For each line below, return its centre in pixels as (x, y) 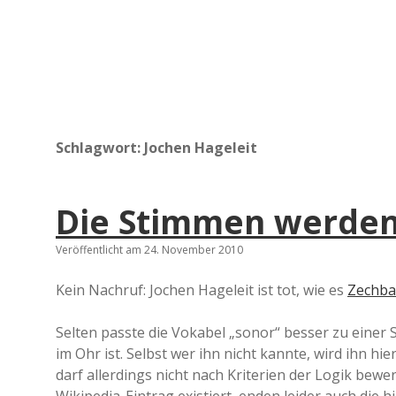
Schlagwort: (100, 148)
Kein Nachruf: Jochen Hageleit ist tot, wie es (202, 290)
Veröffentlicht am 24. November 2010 (149, 250)
